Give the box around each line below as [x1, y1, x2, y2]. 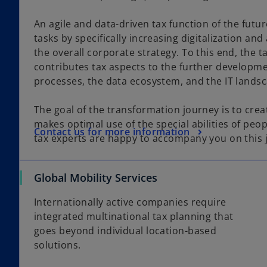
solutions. [34, 238, 81, 252]
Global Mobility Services [34, 170, 157, 185]
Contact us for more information [34, 125, 190, 138]
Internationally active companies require [34, 195, 226, 209]
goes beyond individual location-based [34, 224, 217, 238]
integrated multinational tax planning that [34, 210, 234, 223]
